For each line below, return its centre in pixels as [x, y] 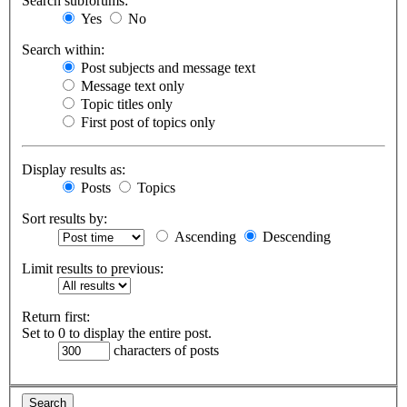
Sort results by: [65, 219]
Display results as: [74, 170]
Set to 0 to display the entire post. [117, 333]
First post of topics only [146, 123]
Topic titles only [125, 104]
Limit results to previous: [93, 269]
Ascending [203, 237]
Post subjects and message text [166, 68]
